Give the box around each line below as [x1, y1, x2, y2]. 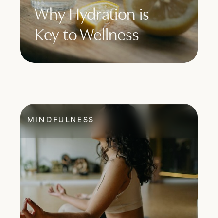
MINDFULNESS [27, 114, 94, 124]
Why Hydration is [35, 4, 149, 24]
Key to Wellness [35, 24, 139, 44]
